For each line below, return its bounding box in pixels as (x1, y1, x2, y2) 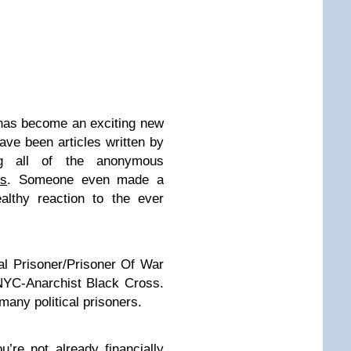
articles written (58, 135, 146, 150)
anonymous (96, 154, 164, 168)
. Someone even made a (7, 172, 165, 187)
